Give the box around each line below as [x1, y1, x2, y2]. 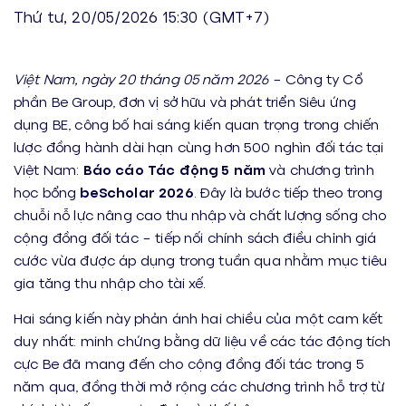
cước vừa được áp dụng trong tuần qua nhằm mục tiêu [14, 251, 388, 268]
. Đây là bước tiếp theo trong [193, 183, 383, 200]
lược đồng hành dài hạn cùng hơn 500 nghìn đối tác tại [14, 138, 384, 155]
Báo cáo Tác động [82, 160, 222, 178]
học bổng [14, 183, 81, 200]
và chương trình [269, 160, 374, 178]
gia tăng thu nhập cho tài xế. [14, 274, 207, 291]
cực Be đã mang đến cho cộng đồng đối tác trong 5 [14, 354, 364, 372]
